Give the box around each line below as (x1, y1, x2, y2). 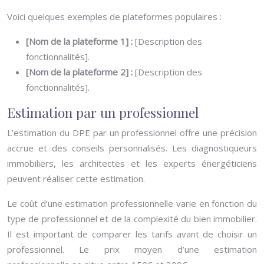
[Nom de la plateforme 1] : (26, 35, 135, 47)
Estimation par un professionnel (7, 103, 199, 121)
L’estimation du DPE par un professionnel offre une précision (7, 127, 257, 138)
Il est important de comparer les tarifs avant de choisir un (7, 228, 257, 240)
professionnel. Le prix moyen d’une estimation (7, 243, 257, 255)
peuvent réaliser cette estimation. (7, 173, 145, 184)
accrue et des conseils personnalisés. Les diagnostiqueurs (7, 142, 257, 154)
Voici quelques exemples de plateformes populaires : (7, 11, 222, 22)
